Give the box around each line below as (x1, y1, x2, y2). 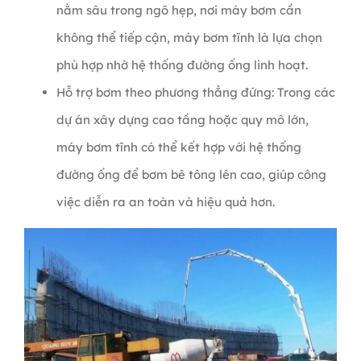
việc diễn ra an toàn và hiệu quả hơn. (56, 194, 275, 210)
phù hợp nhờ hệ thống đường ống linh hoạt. (56, 57, 308, 73)
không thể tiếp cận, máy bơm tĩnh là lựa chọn (56, 30, 322, 46)
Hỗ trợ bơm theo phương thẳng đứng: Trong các (56, 85, 335, 101)
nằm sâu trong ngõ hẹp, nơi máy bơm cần (56, 2, 301, 19)
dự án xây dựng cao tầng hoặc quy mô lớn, (56, 112, 309, 128)
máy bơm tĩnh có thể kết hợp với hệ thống (56, 139, 301, 156)
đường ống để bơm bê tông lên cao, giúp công (56, 167, 326, 183)
